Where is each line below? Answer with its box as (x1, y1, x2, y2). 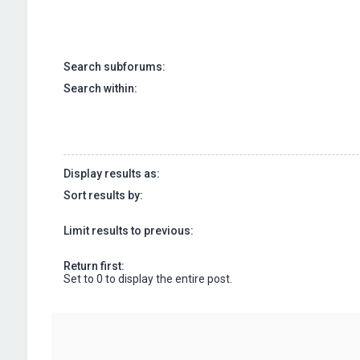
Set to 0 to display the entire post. (63, 272, 232, 285)
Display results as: (63, 166, 160, 180)
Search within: (63, 81, 137, 95)
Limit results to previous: (63, 223, 194, 237)
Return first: (63, 259, 125, 272)
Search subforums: (63, 59, 166, 73)
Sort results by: (63, 188, 143, 202)
